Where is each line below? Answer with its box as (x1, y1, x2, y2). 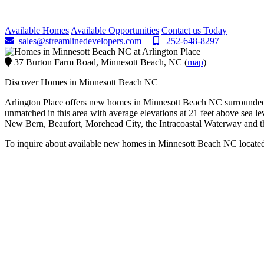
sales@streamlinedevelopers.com (14, 35, 141, 46)
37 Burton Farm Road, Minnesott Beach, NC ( (12, 57, 187, 67)
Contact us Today (161, 25, 227, 35)
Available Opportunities (71, 25, 159, 35)
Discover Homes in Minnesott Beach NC (5, 77, 158, 87)
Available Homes (5, 25, 69, 35)
